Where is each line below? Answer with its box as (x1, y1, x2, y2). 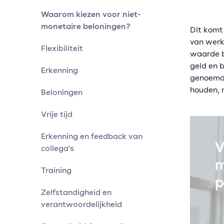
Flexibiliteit (41, 42, 83, 53)
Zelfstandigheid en (41, 186, 111, 197)
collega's (41, 142, 74, 153)
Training (41, 164, 71, 175)
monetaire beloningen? (41, 20, 130, 31)
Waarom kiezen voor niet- (41, 8, 141, 19)
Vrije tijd (41, 108, 72, 119)
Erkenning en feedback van (41, 130, 142, 141)
